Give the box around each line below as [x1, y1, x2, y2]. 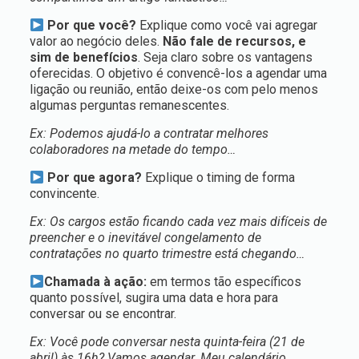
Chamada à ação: [44, 274, 147, 289]
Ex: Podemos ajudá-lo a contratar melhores [29, 126, 268, 141]
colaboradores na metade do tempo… [29, 142, 236, 157]
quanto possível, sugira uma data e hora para [29, 290, 278, 305]
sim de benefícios [29, 50, 138, 65]
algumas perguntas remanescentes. [29, 98, 229, 113]
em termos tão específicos [147, 274, 302, 289]
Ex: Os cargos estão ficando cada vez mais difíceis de [29, 214, 327, 229]
